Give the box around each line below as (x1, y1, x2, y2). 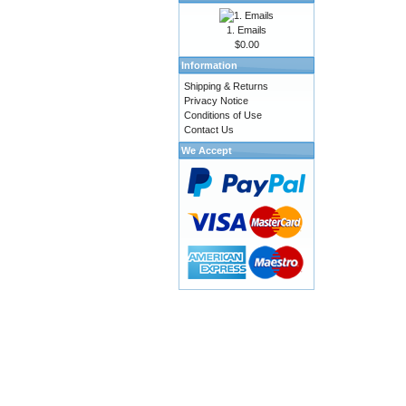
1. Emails (227, 24, 266, 35)
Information (181, 60, 237, 71)
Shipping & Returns (184, 81, 268, 92)
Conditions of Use (184, 110, 262, 121)
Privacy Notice (184, 95, 248, 106)
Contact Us (184, 124, 234, 135)
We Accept (181, 145, 232, 156)
